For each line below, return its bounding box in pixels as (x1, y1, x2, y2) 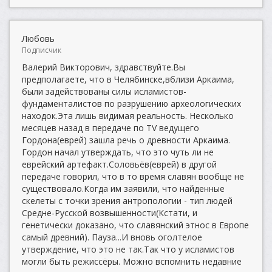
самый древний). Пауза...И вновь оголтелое (22, 231, 202, 243)
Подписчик (22, 45, 61, 55)
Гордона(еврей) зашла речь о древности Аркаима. (22, 134, 230, 146)
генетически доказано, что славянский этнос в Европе (22, 219, 249, 231)
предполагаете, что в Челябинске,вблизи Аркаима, (22, 73, 234, 85)
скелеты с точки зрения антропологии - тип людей (22, 195, 233, 206)
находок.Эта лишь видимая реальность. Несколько (22, 110, 234, 121)
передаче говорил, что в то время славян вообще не (22, 171, 244, 182)
